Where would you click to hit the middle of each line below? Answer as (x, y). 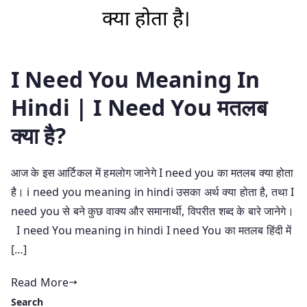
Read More (40, 282)
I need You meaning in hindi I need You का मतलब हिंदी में (151, 230)
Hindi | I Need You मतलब (139, 107)
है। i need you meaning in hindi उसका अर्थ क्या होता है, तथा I (153, 192)
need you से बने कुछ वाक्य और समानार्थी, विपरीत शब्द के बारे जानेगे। (152, 211)
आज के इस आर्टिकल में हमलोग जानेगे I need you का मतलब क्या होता (152, 172)
